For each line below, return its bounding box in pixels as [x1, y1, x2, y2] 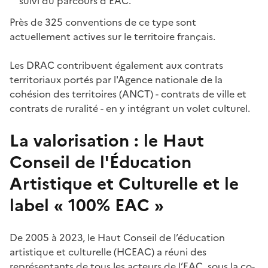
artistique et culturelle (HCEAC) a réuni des [10, 244, 206, 259]
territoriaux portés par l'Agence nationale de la [10, 72, 223, 87]
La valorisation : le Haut [10, 127, 204, 153]
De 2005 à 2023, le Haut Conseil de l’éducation [10, 230, 225, 245]
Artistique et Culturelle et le [10, 170, 239, 196]
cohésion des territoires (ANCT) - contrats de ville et [10, 86, 246, 101]
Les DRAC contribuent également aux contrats [10, 57, 223, 72]
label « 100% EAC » [10, 192, 164, 218]
